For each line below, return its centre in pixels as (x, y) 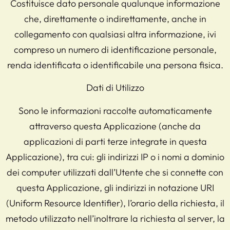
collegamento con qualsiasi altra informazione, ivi (115, 34)
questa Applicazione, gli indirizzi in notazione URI (115, 187)
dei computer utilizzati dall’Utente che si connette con (115, 172)
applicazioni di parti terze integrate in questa (115, 141)
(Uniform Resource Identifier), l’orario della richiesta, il (115, 203)
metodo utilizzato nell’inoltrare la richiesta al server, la (115, 218)
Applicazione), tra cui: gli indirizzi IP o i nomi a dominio (115, 157)
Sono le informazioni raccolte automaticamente (115, 110)
